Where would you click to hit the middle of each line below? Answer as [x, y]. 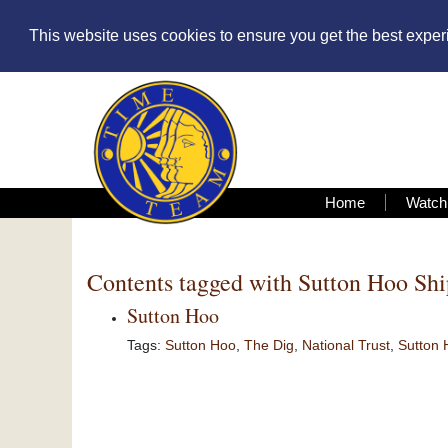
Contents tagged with [192, 281]
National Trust [346, 345]
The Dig [269, 345]
